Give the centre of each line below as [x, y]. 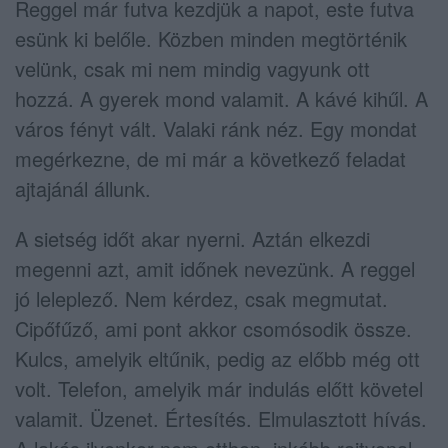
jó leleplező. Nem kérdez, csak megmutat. [201, 298]
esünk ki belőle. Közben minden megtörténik [211, 38]
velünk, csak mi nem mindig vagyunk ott [192, 68]
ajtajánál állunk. [83, 188]
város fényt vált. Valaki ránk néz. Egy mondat [216, 128]
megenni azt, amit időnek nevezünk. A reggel [215, 268]
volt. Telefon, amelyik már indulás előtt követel [219, 388]
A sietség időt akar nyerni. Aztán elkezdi [192, 238]
